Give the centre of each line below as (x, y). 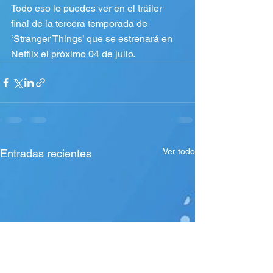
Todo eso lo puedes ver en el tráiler (88, 9)
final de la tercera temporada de (80, 24)
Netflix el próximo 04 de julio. (73, 54)
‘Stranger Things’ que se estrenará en (93, 39)
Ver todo (179, 151)
